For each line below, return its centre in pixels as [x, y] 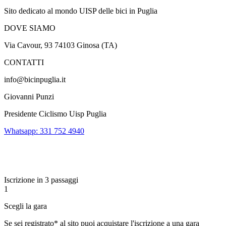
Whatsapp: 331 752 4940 [44, 131]
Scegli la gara [25, 206]
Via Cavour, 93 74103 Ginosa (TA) [61, 45]
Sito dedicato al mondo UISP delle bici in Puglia [81, 11]
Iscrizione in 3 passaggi [41, 180]
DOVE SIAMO [30, 28]
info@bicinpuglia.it [35, 79]
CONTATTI [24, 62]
